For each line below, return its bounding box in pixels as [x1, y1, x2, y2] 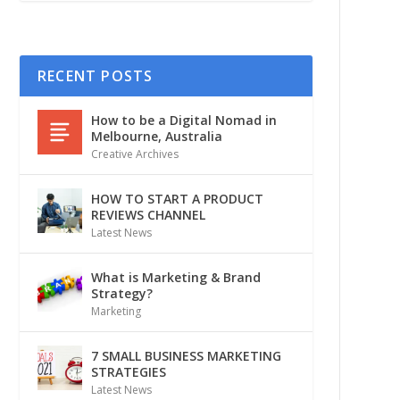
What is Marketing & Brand [90, 268, 261, 286]
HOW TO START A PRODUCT [90, 189, 263, 207]
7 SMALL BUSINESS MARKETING [90, 346, 281, 364]
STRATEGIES [90, 362, 166, 380]
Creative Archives [90, 146, 179, 162]
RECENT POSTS [37, 65, 154, 86]
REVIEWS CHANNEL [90, 205, 205, 223]
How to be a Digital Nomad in [90, 111, 277, 129]
